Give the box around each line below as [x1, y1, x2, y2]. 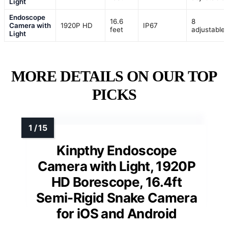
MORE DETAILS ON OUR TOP [11, 68, 217, 85]
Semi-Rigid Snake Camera [36, 190, 197, 206]
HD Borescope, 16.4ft [51, 174, 182, 190]
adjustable [191, 25, 225, 34]
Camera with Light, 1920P [37, 158, 196, 175]
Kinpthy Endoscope [56, 142, 177, 159]
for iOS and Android [56, 206, 177, 222]
